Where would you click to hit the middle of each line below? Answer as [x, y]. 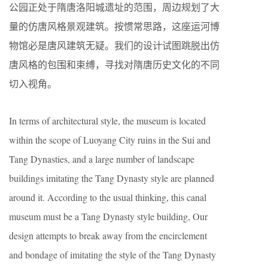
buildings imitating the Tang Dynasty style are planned [112, 178]
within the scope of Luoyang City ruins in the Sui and [110, 140]
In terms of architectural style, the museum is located [107, 121]
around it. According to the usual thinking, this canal [108, 197]
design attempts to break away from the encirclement [108, 236]
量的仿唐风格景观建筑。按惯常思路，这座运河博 [114, 26]
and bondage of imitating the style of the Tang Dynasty [112, 255]
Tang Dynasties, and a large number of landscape [102, 159]
